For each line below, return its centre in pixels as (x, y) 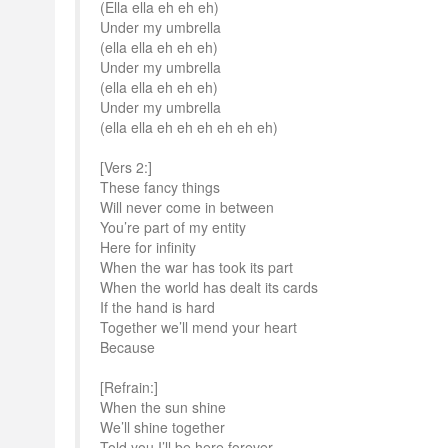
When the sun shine (163, 407)
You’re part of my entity (173, 227)
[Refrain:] (129, 387)
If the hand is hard (157, 307)
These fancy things (160, 187)
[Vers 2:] (126, 167)
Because (127, 347)
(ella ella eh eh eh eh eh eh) (189, 127)
